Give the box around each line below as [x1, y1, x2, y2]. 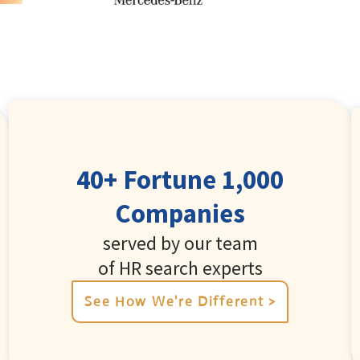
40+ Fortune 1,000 [76, 163, 284, 197]
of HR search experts [97, 256, 263, 281]
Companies [115, 197, 245, 231]
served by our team [102, 231, 258, 256]
